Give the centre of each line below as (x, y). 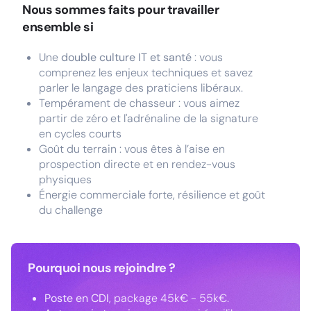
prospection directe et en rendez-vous (137, 164)
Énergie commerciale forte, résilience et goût (152, 195)
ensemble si (58, 27)
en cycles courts (80, 134)
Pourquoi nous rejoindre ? (102, 268)
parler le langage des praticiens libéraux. (141, 88)
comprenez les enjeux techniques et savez (146, 73)
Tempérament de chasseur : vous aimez (139, 103)
